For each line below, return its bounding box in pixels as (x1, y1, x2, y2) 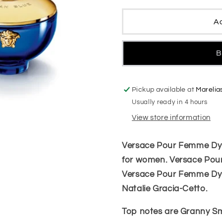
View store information (132, 114, 211, 122)
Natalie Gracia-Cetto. (122, 184, 208, 193)
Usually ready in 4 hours (132, 99, 208, 106)
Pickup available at (132, 86, 196, 93)
